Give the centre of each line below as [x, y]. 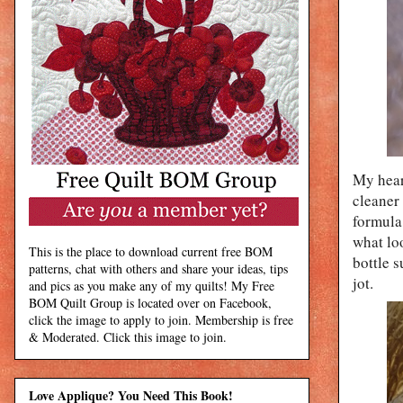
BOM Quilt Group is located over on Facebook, [150, 302]
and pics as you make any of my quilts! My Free [152, 285]
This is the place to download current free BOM [151, 251]
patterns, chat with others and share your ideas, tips [158, 268]
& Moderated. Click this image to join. [128, 336]
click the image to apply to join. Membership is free [161, 319]
